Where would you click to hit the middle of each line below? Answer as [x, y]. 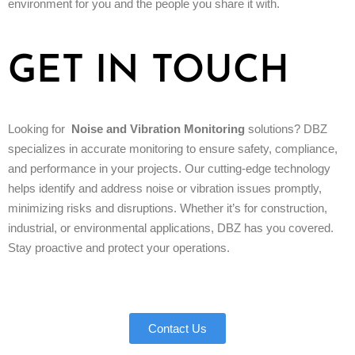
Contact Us [177, 328]
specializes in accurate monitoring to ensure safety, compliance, [173, 148]
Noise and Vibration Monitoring [158, 128]
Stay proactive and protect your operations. [120, 247]
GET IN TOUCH [149, 72]
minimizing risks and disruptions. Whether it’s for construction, [168, 208]
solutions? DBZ [286, 128]
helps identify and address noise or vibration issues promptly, [165, 188]
